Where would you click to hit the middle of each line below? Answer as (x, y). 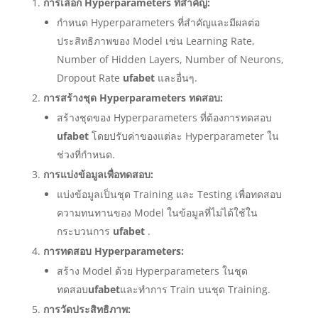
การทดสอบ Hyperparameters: (113, 251)
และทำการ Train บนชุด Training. (195, 289)
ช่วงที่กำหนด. (86, 154)
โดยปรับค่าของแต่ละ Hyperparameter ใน (183, 136)
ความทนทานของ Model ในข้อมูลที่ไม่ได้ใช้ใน (157, 213)
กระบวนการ (84, 231)
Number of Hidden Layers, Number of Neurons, (170, 59)
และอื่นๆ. (176, 78)
